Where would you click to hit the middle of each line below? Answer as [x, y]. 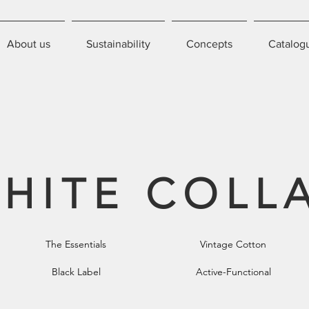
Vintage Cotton [233, 244]
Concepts [209, 44]
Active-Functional [233, 272]
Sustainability [118, 44]
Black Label [76, 272]
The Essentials [76, 244]
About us [29, 44]
